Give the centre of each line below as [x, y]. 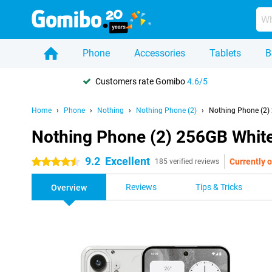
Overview [69, 188]
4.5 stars [48, 162]
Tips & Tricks [219, 187]
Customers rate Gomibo [141, 81]
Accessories [160, 53]
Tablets [225, 53]
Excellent [127, 161]
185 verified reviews [187, 161]
